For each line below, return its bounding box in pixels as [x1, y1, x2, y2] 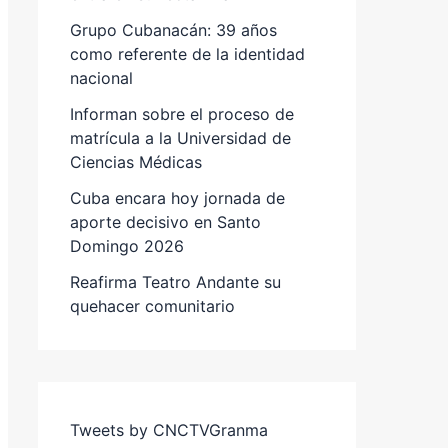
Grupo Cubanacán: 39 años [70, 20, 277, 41]
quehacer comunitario [70, 296, 235, 317]
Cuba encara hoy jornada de [70, 188, 285, 209]
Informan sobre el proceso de [70, 104, 294, 125]
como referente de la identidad [70, 44, 305, 65]
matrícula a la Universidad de [70, 128, 291, 149]
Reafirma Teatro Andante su [70, 272, 281, 293]
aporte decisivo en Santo [70, 212, 261, 233]
